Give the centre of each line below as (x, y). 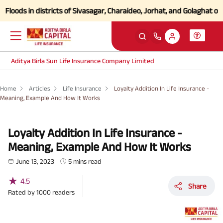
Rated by (22, 192)
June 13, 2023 (35, 161)
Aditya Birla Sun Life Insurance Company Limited (83, 61)
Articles (40, 88)
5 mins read (85, 161)
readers (63, 192)
